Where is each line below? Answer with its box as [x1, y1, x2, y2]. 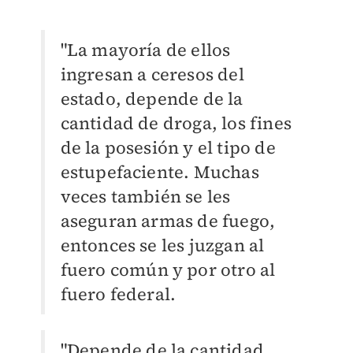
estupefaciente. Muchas [60, 160, 259, 184]
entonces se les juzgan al [60, 233, 265, 258]
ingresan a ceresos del [60, 62, 244, 87]
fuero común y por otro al [60, 258, 276, 282]
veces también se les [60, 184, 231, 209]
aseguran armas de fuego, [60, 209, 276, 233]
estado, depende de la [60, 87, 243, 111]
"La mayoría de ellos [60, 38, 231, 62]
